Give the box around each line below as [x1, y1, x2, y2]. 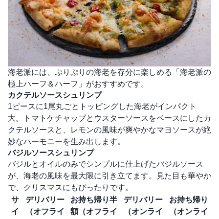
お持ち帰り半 [70, 196, 117, 204]
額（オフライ [70, 207, 117, 216]
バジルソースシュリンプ [8, 149, 94, 157]
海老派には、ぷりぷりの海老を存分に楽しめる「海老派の [8, 68, 211, 77]
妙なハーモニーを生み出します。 [8, 137, 125, 146]
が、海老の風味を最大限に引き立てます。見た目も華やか [8, 172, 211, 180]
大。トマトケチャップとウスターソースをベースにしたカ [8, 114, 211, 123]
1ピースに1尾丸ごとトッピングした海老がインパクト [8, 102, 197, 111]
